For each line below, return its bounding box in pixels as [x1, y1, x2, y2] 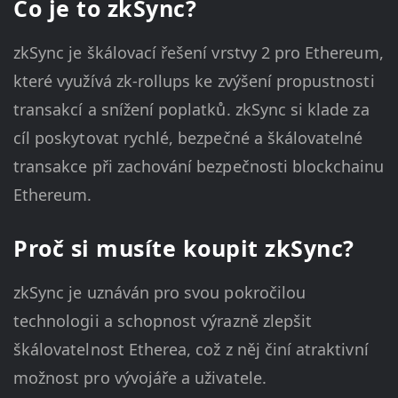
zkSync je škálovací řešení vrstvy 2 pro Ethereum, [13, 42, 384, 64]
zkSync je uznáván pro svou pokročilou [13, 282, 306, 304]
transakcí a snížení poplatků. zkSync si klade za [13, 99, 370, 121]
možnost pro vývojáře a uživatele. [13, 367, 267, 389]
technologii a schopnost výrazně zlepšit [13, 310, 313, 332]
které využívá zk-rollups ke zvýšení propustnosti [13, 70, 375, 92]
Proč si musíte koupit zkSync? [13, 233, 354, 264]
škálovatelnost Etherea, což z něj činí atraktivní [13, 338, 369, 361]
